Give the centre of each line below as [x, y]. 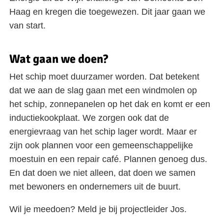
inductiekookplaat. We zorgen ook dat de [89, 118]
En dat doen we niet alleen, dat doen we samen [103, 173]
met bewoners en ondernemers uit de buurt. [95, 187]
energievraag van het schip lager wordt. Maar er [103, 132]
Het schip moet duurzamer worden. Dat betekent [105, 77]
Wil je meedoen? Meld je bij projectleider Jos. [98, 209]
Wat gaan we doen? [59, 59]
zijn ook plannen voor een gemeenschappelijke [101, 146]
